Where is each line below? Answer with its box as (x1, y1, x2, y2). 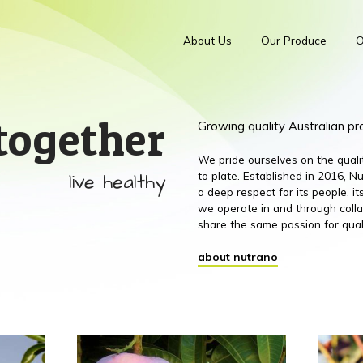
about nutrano (197, 249, 278, 263)
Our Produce (261, 33, 327, 48)
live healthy (68, 168, 165, 196)
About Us (183, 33, 232, 48)
